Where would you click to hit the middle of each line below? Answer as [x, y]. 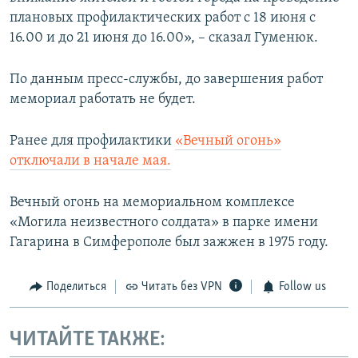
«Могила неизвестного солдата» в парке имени [164, 223]
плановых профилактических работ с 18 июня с [163, 18]
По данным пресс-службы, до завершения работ [166, 80]
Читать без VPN [182, 287]
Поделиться [76, 287]
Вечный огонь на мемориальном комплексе [152, 203]
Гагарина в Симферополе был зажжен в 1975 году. [169, 243]
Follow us [302, 287]
